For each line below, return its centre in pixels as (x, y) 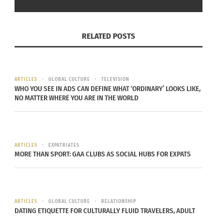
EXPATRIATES (64, 145)
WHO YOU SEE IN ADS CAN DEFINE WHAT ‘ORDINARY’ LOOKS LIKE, (108, 88)
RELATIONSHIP (119, 202)
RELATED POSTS (108, 36)
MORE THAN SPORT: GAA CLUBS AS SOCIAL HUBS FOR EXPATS (103, 154)
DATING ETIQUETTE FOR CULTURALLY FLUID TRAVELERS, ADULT (105, 210)
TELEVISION (115, 80)
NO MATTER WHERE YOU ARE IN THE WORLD (77, 98)
